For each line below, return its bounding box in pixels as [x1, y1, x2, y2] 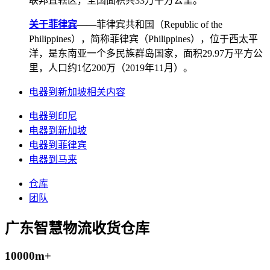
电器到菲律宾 [29, 140, 87, 151]
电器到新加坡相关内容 [29, 87, 125, 98]
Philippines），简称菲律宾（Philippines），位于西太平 [29, 34, 258, 45]
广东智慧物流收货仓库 [5, 221, 149, 237]
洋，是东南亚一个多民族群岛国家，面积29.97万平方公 [29, 48, 263, 59]
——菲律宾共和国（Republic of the [77, 19, 222, 30]
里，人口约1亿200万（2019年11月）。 [29, 63, 193, 74]
